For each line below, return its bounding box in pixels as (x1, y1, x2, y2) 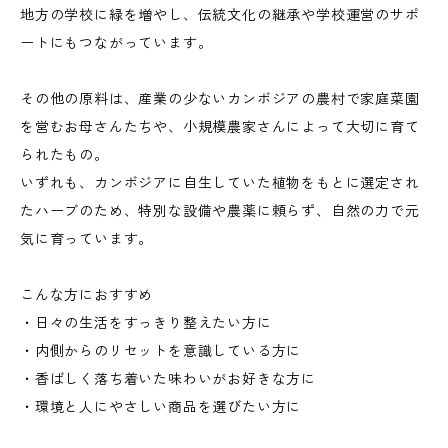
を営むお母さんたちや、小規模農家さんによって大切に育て (20, 118, 420, 136)
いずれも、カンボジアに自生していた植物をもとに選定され (20, 174, 420, 192)
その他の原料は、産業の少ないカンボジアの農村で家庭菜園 (20, 90, 420, 108)
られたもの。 (20, 146, 109, 164)
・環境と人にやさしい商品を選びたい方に (20, 398, 302, 416)
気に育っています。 (20, 230, 154, 248)
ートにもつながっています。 (20, 34, 213, 52)
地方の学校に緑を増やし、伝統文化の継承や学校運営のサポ (20, 6, 420, 24)
